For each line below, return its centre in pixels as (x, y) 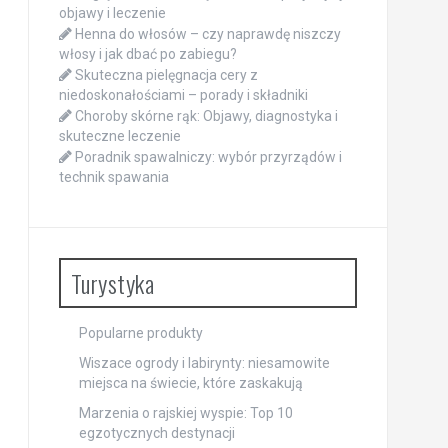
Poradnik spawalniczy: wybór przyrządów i (208, 157)
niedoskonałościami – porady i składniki (183, 95)
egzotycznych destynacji (156, 433)
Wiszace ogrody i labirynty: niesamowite (204, 363)
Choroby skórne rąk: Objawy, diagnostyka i (206, 116)
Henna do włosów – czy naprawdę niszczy (207, 34)
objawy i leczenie (112, 13)
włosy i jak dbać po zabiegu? (147, 54)
